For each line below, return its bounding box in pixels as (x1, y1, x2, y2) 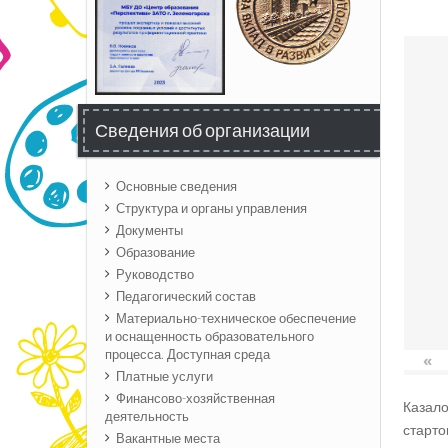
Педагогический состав (116, 288, 256, 305)
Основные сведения (116, 178, 237, 195)
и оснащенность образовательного (105, 328, 314, 345)
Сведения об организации (95, 119, 310, 142)
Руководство (116, 266, 194, 283)
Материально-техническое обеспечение (116, 310, 356, 327)
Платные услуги (116, 368, 213, 385)
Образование (116, 244, 195, 261)
